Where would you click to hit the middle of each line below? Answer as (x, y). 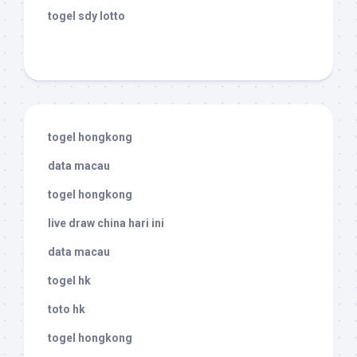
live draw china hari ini (106, 224)
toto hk (67, 310)
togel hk (69, 281)
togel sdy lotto (86, 16)
